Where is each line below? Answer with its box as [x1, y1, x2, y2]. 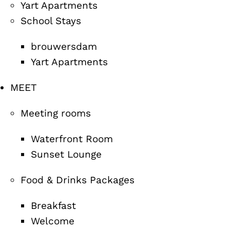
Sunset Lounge [31, 148, 102, 160]
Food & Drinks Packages [21, 174, 135, 186]
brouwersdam [31, 41, 97, 52]
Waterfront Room [31, 133, 113, 145]
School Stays [21, 15, 81, 27]
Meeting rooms [21, 107, 91, 119]
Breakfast [31, 200, 76, 212]
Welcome [31, 215, 74, 227]
